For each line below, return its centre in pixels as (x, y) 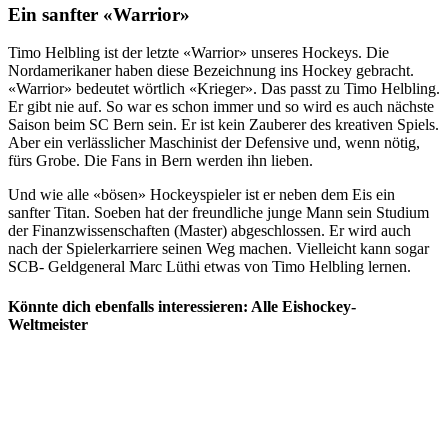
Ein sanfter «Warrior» (99, 14)
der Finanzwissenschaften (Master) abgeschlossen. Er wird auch (209, 231)
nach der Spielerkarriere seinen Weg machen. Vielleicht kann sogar (218, 249)
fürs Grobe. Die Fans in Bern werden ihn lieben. (160, 161)
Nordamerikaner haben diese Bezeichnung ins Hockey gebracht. (211, 71)
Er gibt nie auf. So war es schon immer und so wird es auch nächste (221, 107)
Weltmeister (48, 324)
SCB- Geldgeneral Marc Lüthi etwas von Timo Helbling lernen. (209, 267)
